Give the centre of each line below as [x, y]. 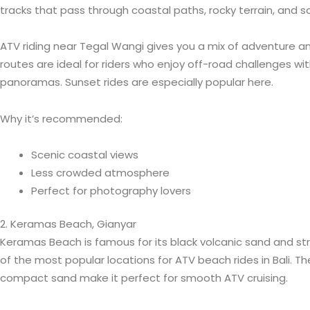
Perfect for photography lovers [111, 190]
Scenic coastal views [85, 154]
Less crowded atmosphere [100, 172]
